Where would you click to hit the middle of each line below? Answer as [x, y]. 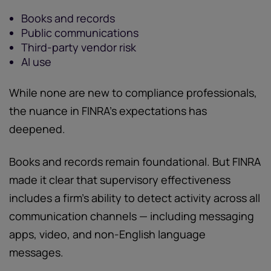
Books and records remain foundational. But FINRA [135, 162]
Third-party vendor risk [79, 47]
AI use [36, 62]
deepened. [37, 129]
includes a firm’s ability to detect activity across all [135, 198]
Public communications [80, 33]
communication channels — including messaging [132, 216]
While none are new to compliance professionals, [133, 93]
